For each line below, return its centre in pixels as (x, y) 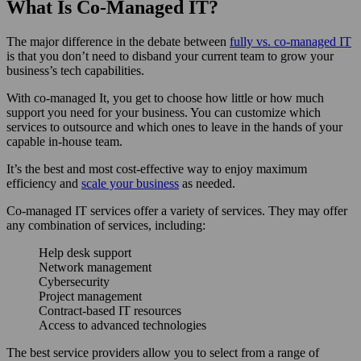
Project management (90, 296)
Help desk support (85, 252)
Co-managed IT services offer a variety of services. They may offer (177, 210)
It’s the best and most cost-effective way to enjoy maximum (157, 168)
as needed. (207, 183)
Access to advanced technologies (122, 325)
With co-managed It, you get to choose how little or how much (165, 98)
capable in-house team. (64, 141)
